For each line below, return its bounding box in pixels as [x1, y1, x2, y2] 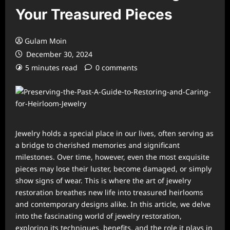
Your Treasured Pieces [15, 6, 172, 23]
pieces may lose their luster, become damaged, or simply [15, 164, 212, 174]
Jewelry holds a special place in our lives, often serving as [15, 128, 214, 138]
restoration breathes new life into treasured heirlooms [15, 187, 203, 197]
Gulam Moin [25, 36, 67, 46]
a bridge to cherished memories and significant [15, 140, 180, 150]
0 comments [95, 63, 138, 72]
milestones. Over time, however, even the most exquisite [15, 152, 209, 162]
